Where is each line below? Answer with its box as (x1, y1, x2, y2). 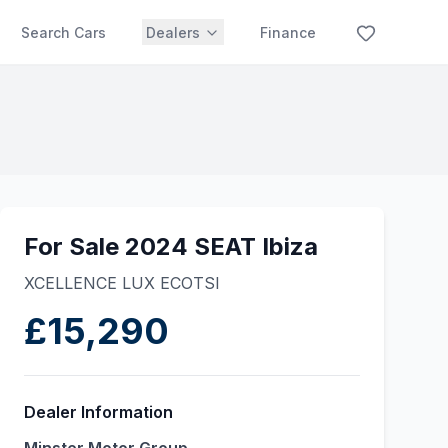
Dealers (146, 24, 200, 41)
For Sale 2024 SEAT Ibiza (24, 232, 318, 261)
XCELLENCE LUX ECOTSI (24, 273, 220, 293)
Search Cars (21, 24, 106, 41)
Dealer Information (24, 402, 173, 422)
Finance (260, 24, 316, 41)
